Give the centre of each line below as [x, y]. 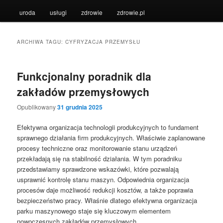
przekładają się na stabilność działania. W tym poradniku [100, 159]
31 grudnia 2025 [80, 107]
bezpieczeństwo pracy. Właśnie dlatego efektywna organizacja [107, 201]
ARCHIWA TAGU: [41, 42]
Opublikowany [37, 107]
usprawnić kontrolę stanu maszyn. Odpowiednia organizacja [103, 180]
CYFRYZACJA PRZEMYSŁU [103, 42]
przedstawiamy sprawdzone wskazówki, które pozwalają [98, 169]
